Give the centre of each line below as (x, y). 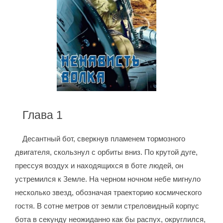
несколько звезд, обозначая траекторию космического (109, 193)
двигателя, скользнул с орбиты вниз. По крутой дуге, (107, 152)
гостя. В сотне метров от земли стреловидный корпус (107, 206)
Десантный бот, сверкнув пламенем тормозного (104, 139)
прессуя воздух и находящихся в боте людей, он (99, 166)
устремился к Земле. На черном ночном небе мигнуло (108, 179)
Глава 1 (43, 115)
